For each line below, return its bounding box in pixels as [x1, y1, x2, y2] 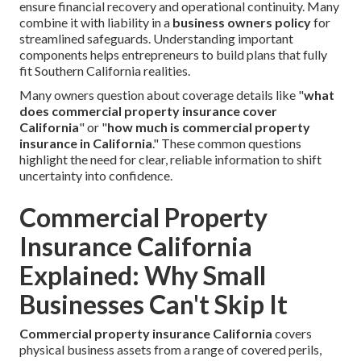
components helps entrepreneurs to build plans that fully [19, 47, 327, 63]
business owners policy [172, 15, 311, 31]
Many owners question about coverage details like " [19, 87, 304, 103]
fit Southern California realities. [19, 63, 190, 79]
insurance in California [19, 135, 152, 151]
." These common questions [152, 135, 301, 151]
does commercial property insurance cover [19, 103, 277, 119]
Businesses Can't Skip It [19, 288, 288, 321]
